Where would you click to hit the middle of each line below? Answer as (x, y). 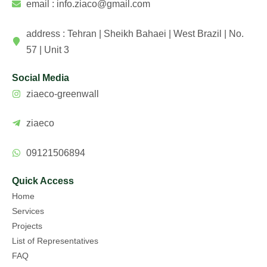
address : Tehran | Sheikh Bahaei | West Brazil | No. (135, 33)
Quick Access (43, 181)
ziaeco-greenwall (62, 94)
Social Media (41, 77)
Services (28, 211)
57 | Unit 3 (47, 49)
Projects (27, 226)
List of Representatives (55, 240)
